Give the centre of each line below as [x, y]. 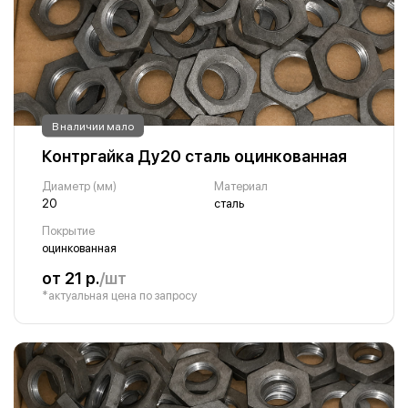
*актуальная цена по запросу [119, 296]
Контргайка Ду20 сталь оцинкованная [194, 156]
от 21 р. [71, 278]
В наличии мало [93, 126]
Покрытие [68, 231]
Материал [240, 186]
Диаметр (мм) [79, 186]
